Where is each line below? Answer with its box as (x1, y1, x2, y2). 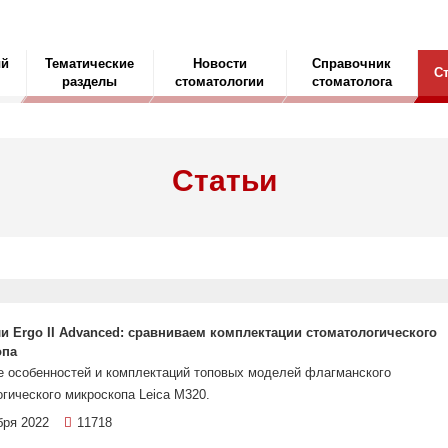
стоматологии (175, 74, 265, 89)
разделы (62, 74, 118, 89)
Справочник (312, 56, 392, 71)
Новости (192, 56, 247, 71)
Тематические (45, 56, 135, 71)
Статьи (171, 164, 277, 197)
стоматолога (311, 74, 392, 89)
